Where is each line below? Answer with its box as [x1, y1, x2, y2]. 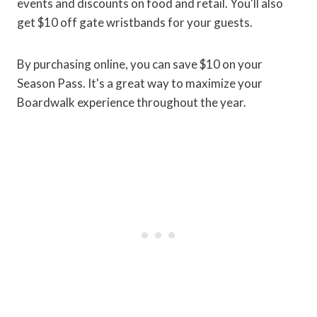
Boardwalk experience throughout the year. [17, 94, 246, 110]
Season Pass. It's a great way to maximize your [17, 75, 263, 91]
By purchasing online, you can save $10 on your [17, 56, 263, 71]
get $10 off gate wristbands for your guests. [17, 14, 253, 30]
